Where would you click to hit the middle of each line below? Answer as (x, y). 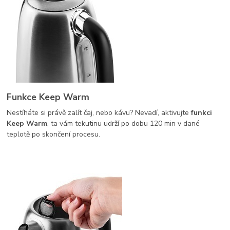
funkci (201, 112)
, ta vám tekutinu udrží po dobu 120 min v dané (124, 123)
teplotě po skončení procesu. (54, 134)
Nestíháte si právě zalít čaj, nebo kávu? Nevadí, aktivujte (98, 112)
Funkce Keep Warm (48, 97)
